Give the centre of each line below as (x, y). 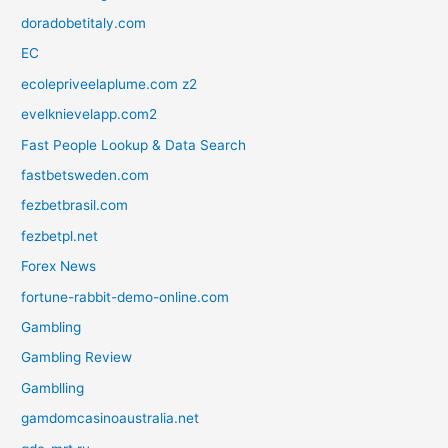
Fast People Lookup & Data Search (134, 144)
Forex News (59, 266)
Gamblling (53, 387)
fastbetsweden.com (85, 175)
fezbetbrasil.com (75, 205)
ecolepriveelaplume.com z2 (109, 83)
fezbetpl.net (60, 235)
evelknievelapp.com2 (89, 114)
